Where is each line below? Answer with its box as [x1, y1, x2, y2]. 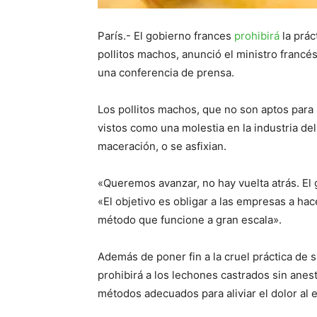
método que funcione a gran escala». [98, 212, 282, 226]
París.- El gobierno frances [98, 28, 234, 42]
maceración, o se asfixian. [98, 139, 226, 153]
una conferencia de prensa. [98, 65, 234, 79]
